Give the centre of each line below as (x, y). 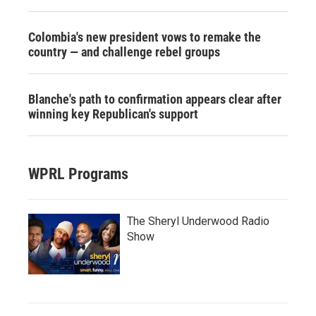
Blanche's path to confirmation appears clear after (155, 99)
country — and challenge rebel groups (124, 51)
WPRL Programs (78, 174)
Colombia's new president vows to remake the (145, 37)
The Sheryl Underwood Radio (198, 221)
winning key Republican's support (113, 114)
